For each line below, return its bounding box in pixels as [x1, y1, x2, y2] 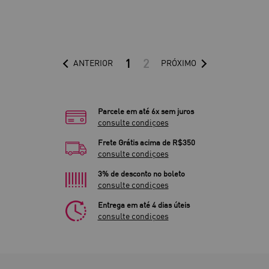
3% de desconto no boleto [97, 169, 185, 179]
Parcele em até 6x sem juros [97, 106, 194, 116]
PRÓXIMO [160, 58, 196, 69]
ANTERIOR [73, 58, 113, 69]
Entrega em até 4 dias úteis [97, 200, 190, 210]
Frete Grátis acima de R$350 [97, 138, 195, 148]
